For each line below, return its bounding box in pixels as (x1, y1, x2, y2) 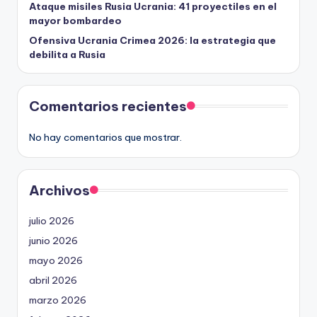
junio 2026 (29, 234, 78, 247)
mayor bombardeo (29, 14, 122, 27)
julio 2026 (29, 214, 74, 227)
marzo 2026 (29, 294, 86, 306)
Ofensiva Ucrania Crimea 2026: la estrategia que (29, 34, 276, 47)
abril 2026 (29, 274, 77, 287)
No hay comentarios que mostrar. (29, 131, 182, 144)
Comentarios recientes (29, 98, 187, 115)
